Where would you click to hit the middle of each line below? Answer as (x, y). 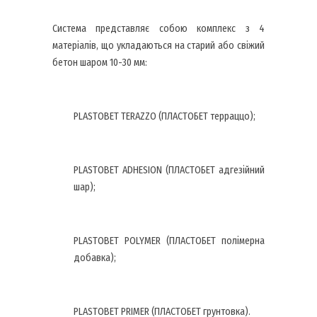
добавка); (95, 258)
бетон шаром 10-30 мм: (100, 63)
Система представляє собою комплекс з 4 (158, 29)
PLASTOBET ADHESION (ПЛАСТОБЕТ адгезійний (169, 171)
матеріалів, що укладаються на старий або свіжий (158, 46)
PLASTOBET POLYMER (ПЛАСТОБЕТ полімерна (169, 241)
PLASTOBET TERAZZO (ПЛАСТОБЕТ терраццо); (165, 117)
